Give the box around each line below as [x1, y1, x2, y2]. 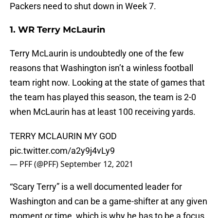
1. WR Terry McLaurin [10, 24, 105, 36]
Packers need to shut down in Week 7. [10, 1, 156, 12]
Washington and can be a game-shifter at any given [10, 196, 207, 207]
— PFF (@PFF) [10, 159, 60, 170]
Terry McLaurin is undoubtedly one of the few [10, 48, 184, 59]
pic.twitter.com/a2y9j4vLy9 [10, 145, 115, 156]
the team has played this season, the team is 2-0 [10, 92, 196, 103]
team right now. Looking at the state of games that [10, 77, 205, 88]
